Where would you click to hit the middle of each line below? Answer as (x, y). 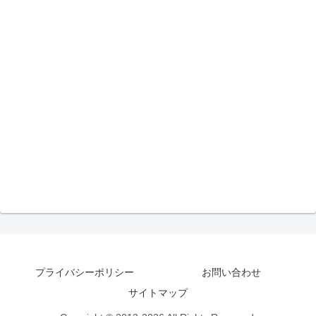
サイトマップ (158, 292)
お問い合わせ (231, 272)
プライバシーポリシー (85, 272)
